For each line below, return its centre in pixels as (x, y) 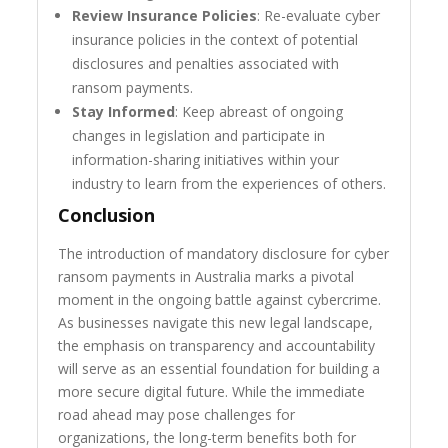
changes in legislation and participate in (199, 136)
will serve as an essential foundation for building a (219, 369)
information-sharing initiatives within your (206, 160)
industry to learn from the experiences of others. (229, 184)
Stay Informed (124, 112)
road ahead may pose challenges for (177, 415)
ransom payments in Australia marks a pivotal (206, 277)
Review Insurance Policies (165, 16)
